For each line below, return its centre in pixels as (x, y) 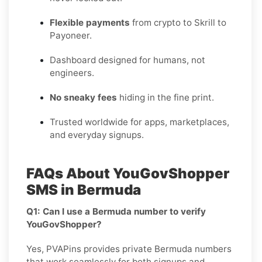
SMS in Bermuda (84, 189)
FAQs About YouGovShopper (128, 173)
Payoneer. (71, 35)
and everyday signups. (97, 135)
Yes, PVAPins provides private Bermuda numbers (129, 249)
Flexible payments (90, 22)
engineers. (72, 73)
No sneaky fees (83, 97)
